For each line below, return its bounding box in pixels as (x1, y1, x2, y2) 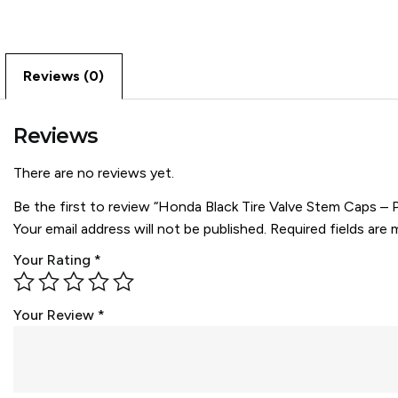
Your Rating (13, 251, 95, 269)
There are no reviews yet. (13, 163, 175, 181)
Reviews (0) (23, 68, 105, 85)
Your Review (13, 306, 99, 324)
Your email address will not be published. (13, 220, 267, 238)
